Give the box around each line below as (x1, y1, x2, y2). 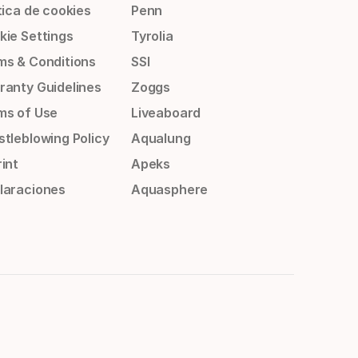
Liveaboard (130, 105, 201, 121)
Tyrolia (130, 28, 173, 45)
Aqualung (130, 130, 191, 147)
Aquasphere (130, 181, 209, 198)
